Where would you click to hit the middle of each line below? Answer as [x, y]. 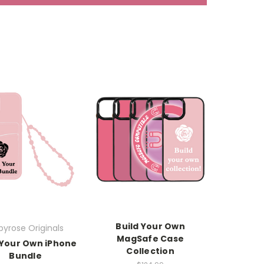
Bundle [25, 255]
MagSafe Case [150, 238]
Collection [150, 251]
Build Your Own [150, 226]
